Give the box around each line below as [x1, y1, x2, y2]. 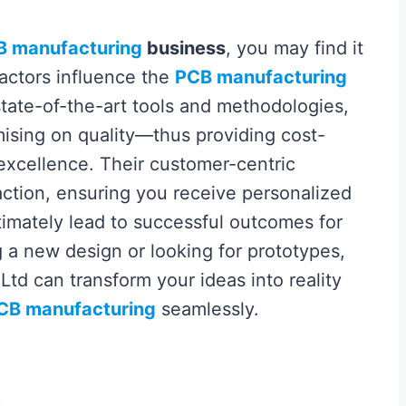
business [142, 37, 226, 59]
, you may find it [226, 37, 363, 59]
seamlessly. [156, 298, 259, 320]
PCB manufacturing [175, 66, 347, 88]
